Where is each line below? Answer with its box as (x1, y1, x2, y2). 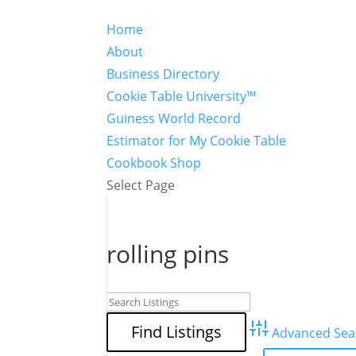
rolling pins (106, 238, 230, 270)
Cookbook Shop (106, 154, 202, 172)
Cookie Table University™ (106, 87, 257, 105)
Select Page (106, 176, 176, 194)
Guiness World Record (106, 110, 242, 127)
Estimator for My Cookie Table (106, 132, 287, 149)
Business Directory (106, 65, 220, 83)
